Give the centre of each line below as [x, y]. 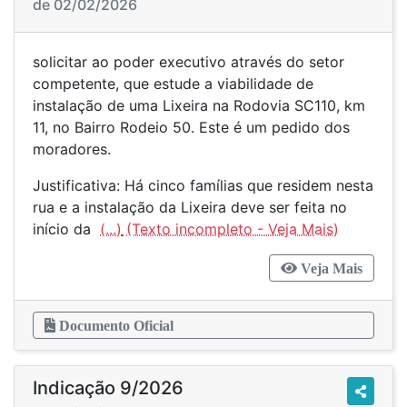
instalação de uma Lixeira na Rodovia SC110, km [199, 105]
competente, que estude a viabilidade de [173, 84]
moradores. [72, 149]
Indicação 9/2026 [108, 388]
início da [66, 229]
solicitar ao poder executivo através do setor [189, 62]
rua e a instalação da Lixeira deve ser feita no [190, 207]
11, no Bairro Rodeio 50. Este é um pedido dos [191, 127]
